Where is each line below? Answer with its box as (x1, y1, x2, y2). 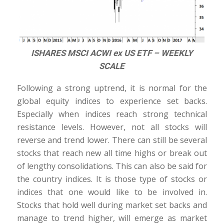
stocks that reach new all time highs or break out (16, 147, 207, 159)
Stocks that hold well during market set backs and (16, 199, 207, 211)
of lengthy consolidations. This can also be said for (16, 160, 207, 172)
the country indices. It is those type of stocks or (16, 173, 207, 185)
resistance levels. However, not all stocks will (16, 121, 207, 133)
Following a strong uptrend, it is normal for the (16, 82, 207, 94)
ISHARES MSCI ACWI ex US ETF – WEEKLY (30, 47, 193, 58)
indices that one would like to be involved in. (16, 186, 207, 198)
